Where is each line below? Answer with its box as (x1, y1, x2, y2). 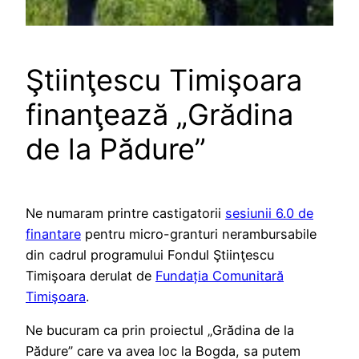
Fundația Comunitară (155, 268, 284, 284)
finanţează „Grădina (26, 97, 293, 133)
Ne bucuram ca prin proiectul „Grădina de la (26, 322, 294, 339)
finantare (26, 226, 81, 243)
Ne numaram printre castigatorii (26, 205, 225, 222)
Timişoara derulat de (26, 268, 155, 284)
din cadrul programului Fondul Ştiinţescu (26, 247, 274, 264)
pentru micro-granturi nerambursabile (81, 226, 317, 243)
